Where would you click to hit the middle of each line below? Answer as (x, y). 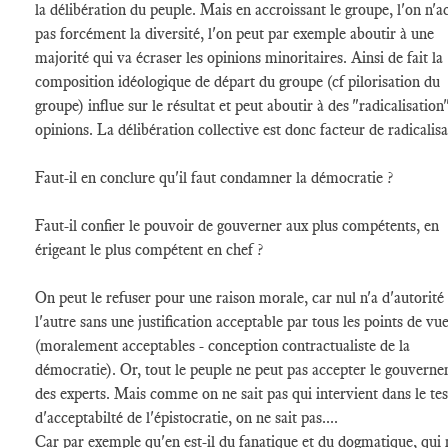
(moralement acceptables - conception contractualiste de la (222, 345)
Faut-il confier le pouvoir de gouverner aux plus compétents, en (237, 225)
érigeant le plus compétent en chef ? (151, 249)
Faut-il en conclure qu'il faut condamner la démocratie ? (214, 177)
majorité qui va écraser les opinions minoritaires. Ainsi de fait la (239, 57)
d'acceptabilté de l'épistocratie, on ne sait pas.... (188, 417)
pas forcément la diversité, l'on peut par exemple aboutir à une (234, 33)
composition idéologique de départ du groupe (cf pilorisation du (237, 81)
